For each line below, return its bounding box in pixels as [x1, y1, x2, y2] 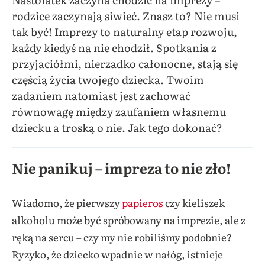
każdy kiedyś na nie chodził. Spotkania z [12, 39, 216, 56]
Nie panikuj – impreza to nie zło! [12, 157, 231, 178]
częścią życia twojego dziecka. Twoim [12, 71, 204, 88]
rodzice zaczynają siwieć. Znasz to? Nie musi [12, 7, 240, 24]
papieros [122, 195, 163, 210]
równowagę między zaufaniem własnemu [12, 103, 226, 119]
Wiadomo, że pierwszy [12, 195, 122, 210]
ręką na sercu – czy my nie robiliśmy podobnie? [12, 229, 232, 244]
